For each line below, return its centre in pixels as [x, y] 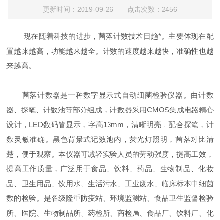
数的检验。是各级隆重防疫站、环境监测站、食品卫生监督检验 [110, 198]
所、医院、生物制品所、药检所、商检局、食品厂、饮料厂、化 [110, 213]
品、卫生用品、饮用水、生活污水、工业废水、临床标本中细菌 [110, 183]
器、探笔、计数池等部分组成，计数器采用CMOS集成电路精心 [110, 110]
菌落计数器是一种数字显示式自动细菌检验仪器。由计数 [110, 95]
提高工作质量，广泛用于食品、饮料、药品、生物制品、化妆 [110, 168]
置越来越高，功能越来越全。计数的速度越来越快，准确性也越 [110, 51]
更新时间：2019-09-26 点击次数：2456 [110, 9]
